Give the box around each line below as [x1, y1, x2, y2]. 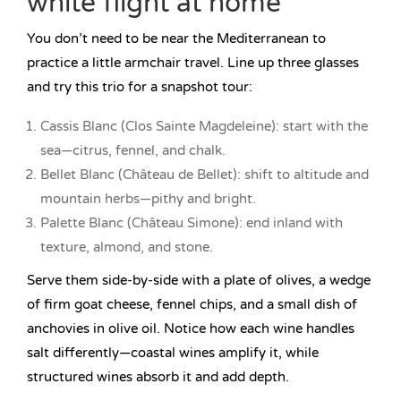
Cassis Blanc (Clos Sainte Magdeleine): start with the [40, 118, 368, 135]
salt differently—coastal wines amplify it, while [27, 345, 319, 362]
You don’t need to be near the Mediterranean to [27, 30, 326, 47]
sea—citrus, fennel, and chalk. [40, 142, 226, 159]
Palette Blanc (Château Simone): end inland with [40, 215, 343, 232]
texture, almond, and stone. [40, 239, 213, 256]
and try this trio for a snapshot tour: [27, 79, 252, 96]
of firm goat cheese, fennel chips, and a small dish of [27, 296, 357, 313]
